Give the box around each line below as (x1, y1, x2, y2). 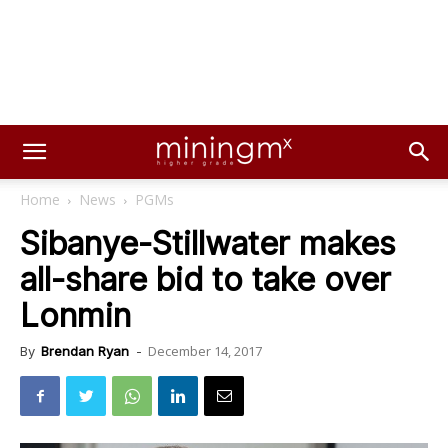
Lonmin (20, 296, 131, 335)
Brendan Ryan (41, 343, 129, 359)
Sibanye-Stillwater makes (20, 224, 396, 263)
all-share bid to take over (20, 260, 391, 299)
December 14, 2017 (148, 342, 262, 360)
